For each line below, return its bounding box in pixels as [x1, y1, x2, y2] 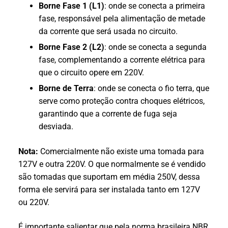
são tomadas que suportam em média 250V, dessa [18, 172, 200, 182]
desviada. [39, 122, 73, 132]
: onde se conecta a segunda [104, 42, 207, 52]
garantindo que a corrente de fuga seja [39, 109, 177, 119]
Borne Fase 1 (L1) [39, 1, 104, 11]
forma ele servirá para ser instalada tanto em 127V [18, 185, 200, 195]
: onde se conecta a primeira [104, 1, 205, 11]
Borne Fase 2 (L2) [39, 42, 104, 52]
